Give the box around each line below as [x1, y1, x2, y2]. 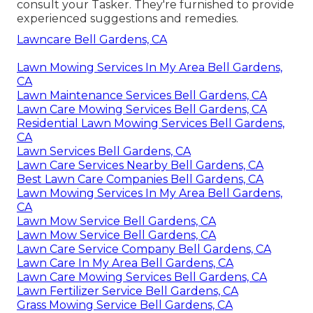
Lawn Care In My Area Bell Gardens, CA [17, 256, 233, 270]
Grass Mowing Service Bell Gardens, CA [17, 298, 233, 312]
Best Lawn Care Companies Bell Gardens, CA [17, 172, 263, 186]
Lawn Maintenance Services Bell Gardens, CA [17, 88, 267, 102]
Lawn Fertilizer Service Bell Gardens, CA [17, 284, 238, 298]
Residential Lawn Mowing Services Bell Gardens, [17, 116, 284, 130]
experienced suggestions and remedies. [17, 11, 238, 25]
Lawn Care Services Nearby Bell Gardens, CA [17, 158, 263, 172]
